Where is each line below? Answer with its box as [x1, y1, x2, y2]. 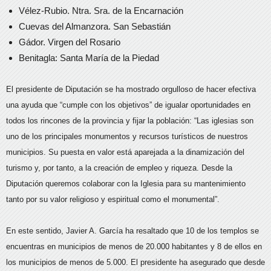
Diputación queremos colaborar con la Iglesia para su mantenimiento [6, 179, 246, 188]
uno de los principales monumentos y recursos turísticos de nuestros [6, 132, 248, 141]
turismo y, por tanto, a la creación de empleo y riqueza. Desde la [6, 163, 232, 172]
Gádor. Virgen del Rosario [19, 37, 123, 47]
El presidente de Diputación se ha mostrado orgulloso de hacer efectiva [6, 85, 256, 94]
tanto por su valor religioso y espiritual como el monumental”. [6, 195, 220, 204]
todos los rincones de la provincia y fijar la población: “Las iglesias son [6, 116, 253, 125]
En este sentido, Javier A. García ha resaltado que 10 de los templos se [6, 226, 259, 235]
